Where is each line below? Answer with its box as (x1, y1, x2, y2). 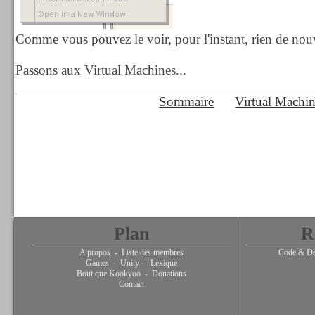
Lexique (150, 258, 177, 268)
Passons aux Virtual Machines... (15, 63, 186, 77)
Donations (151, 269, 186, 278)
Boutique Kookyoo (76, 269, 141, 278)
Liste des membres (121, 247, 184, 257)
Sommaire (159, 94, 214, 109)
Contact (118, 279, 144, 289)
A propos (79, 247, 110, 257)
